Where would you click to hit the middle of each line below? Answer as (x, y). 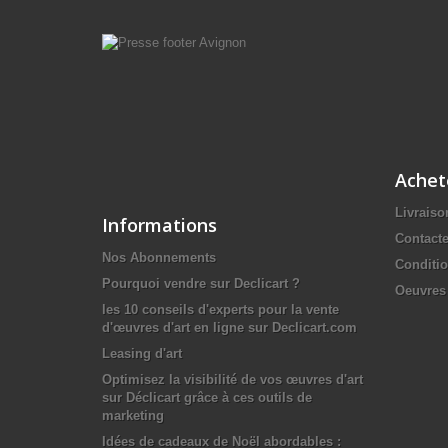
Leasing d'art (142, 353)
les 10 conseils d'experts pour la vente (220, 309)
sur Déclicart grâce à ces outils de (207, 397)
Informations (159, 224)
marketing (133, 415)
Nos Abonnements (159, 257)
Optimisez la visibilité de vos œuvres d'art (232, 379)
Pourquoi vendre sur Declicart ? (201, 283)
